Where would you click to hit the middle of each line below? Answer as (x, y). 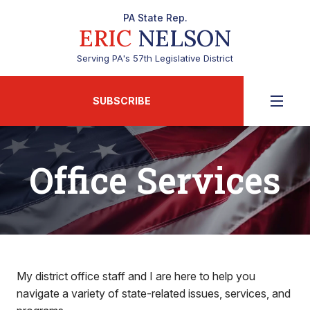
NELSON (181, 38)
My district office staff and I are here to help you (136, 276)
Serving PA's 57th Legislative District (155, 58)
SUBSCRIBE (122, 101)
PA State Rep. (155, 18)
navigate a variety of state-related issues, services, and (154, 293)
